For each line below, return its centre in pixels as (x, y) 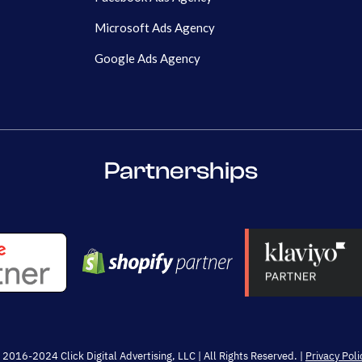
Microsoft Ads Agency (155, 28)
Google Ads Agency (147, 59)
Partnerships (181, 171)
